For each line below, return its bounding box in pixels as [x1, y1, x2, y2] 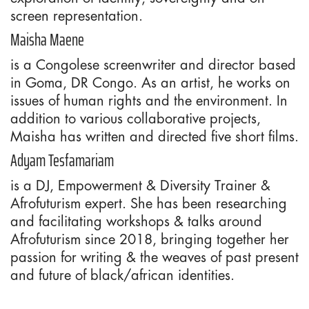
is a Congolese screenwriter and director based [10, 54, 296, 74]
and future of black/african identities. [10, 265, 235, 284]
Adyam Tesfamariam [10, 148, 114, 174]
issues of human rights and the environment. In [10, 90, 288, 110]
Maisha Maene [10, 27, 84, 53]
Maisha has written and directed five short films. [10, 126, 299, 146]
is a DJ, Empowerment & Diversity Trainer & [10, 175, 270, 195]
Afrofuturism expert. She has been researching [10, 193, 287, 212]
